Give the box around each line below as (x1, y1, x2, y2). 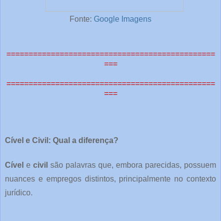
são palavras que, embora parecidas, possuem (48, 161, 216, 170)
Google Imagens (94, 14, 151, 23)
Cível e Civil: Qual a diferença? (5, 136, 118, 145)
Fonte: (70, 14, 94, 23)
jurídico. (5, 188, 33, 197)
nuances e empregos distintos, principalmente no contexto (5, 175, 216, 184)
